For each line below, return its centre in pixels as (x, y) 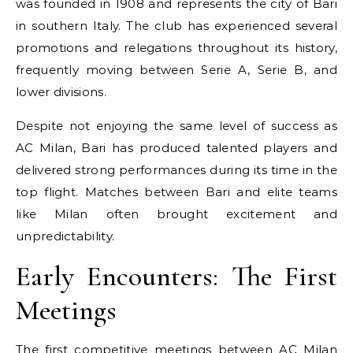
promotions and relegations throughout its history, (176, 47)
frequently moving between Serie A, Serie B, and (176, 69)
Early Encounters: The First (176, 276)
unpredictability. (65, 236)
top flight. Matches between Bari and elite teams (176, 191)
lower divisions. (61, 91)
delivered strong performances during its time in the (176, 169)
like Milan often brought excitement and (176, 214)
